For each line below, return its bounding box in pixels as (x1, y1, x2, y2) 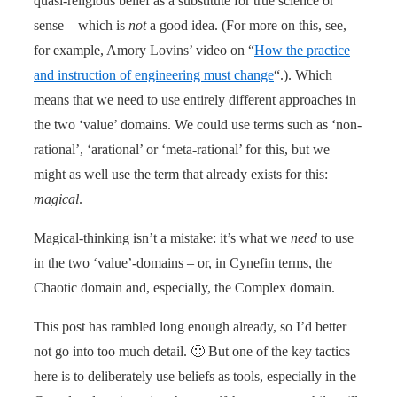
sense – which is (34, 17, 128, 33)
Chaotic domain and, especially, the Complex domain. (34, 279, 335, 295)
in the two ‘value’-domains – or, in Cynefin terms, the (34, 254, 332, 270)
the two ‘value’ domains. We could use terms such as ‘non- (34, 116, 362, 132)
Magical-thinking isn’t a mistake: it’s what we (34, 230, 291, 245)
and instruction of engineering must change (34, 66, 274, 82)
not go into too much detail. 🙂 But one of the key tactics (34, 343, 350, 359)
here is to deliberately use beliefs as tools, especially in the (34, 368, 356, 384)
